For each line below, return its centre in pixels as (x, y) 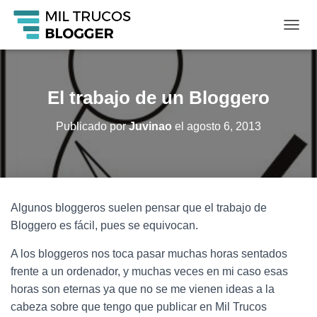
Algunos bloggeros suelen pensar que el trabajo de (139, 208)
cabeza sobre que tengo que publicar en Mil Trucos (139, 307)
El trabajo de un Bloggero (158, 98)
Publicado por (92, 126)
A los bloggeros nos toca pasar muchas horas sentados (149, 254)
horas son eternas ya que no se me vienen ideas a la (143, 289)
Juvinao (150, 126)
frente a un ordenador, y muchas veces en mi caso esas (149, 271)
